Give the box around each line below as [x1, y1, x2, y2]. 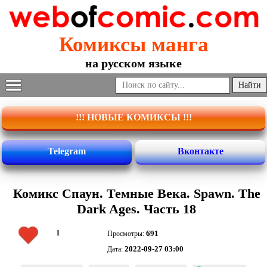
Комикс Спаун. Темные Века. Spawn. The [13, 186, 260, 201]
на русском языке [85, 57, 182, 70]
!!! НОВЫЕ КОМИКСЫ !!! [75, 112, 192, 123]
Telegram [48, 146, 86, 157]
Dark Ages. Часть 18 [77, 201, 196, 217]
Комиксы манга [58, 33, 209, 57]
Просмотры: [107, 229, 146, 238]
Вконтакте [177, 146, 223, 157]
